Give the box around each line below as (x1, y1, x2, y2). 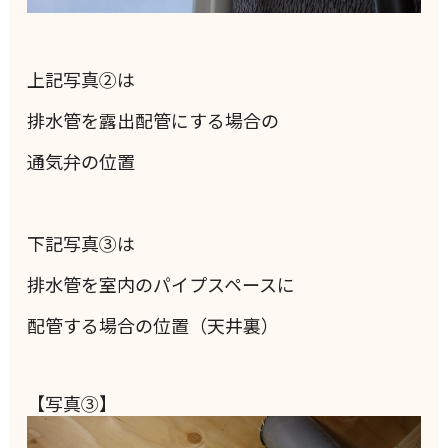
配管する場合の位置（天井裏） (27, 312, 280, 339)
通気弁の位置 (27, 148, 136, 175)
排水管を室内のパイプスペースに (27, 271, 296, 298)
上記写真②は (27, 66, 136, 93)
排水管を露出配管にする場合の (27, 107, 280, 134)
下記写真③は (27, 230, 136, 257)
